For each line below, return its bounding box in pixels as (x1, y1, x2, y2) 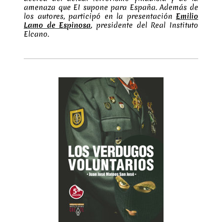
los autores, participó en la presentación (24, 11, 172, 22)
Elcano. (24, 29, 49, 40)
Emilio (176, 11, 198, 22)
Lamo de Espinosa (24, 20, 91, 31)
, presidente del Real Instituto (91, 20, 199, 31)
